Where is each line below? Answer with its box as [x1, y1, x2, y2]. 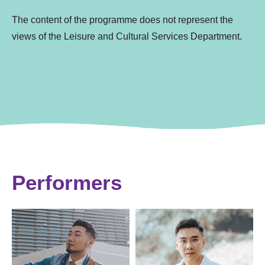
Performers [12, 170, 122, 194]
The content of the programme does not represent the [12, 14, 233, 25]
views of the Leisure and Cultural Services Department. [12, 31, 242, 41]
